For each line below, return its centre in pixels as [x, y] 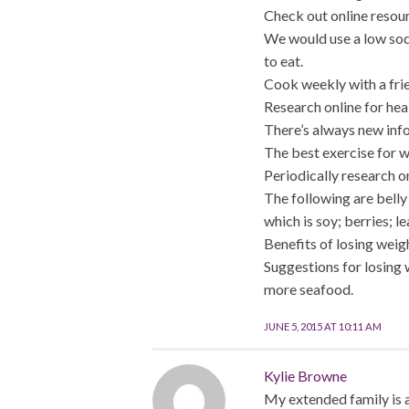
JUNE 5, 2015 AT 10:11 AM [322, 327]
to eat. [283, 61]
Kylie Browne [305, 376]
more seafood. [308, 289]
